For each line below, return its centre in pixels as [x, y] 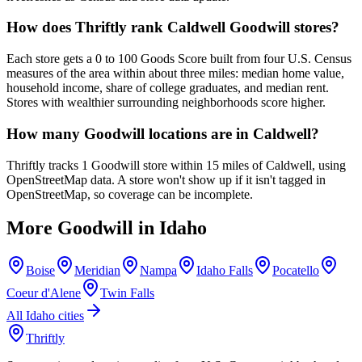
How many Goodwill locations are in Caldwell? [163, 133]
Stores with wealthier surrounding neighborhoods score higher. [166, 103]
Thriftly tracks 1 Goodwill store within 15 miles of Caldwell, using [176, 165]
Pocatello [296, 271]
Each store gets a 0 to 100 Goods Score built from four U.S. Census [179, 59]
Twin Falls [127, 293]
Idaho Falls [225, 271]
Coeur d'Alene [44, 293]
